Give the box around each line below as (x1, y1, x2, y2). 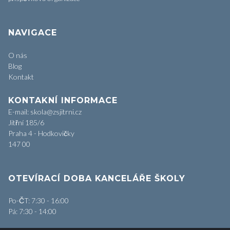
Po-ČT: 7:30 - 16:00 (8, 196, 69, 205)
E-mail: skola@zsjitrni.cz (8, 107, 82, 117)
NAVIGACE (8, 28, 57, 38)
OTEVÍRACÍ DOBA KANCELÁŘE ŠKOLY (8, 174, 185, 184)
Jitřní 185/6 (8, 118, 44, 127)
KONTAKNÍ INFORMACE (8, 95, 118, 106)
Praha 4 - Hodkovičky (8, 129, 74, 138)
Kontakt (8, 72, 34, 82)
